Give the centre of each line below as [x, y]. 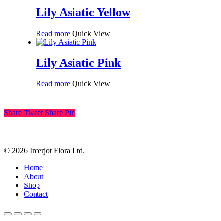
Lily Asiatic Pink [78, 63]
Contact [36, 194]
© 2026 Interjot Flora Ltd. [44, 151]
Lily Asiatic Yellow [83, 12]
